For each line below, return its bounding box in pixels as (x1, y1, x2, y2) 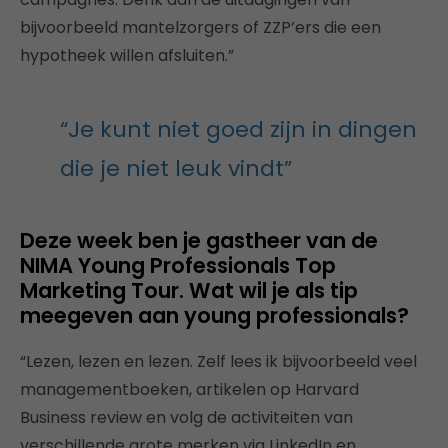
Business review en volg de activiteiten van (20, 405, 353, 429)
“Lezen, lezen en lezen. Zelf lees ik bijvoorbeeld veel (20, 349, 417, 373)
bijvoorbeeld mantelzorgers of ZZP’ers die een (20, 15, 381, 39)
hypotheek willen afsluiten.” (20, 43, 234, 67)
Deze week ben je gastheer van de (20, 225, 378, 255)
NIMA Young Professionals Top (20, 250, 336, 280)
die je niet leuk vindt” (60, 152, 292, 184)
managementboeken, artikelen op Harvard (20, 377, 359, 401)
